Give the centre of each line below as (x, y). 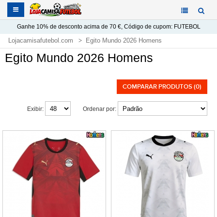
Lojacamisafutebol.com (41, 40)
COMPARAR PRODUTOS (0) (162, 87)
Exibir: (35, 109)
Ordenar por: (100, 109)
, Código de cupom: (147, 27)
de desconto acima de (79, 27)
